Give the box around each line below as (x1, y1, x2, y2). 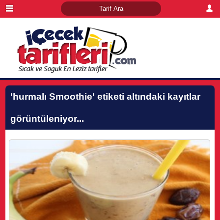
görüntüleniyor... (10, 113, 84, 124)
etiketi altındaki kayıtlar (95, 91, 201, 102)
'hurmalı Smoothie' (10, 91, 95, 102)
